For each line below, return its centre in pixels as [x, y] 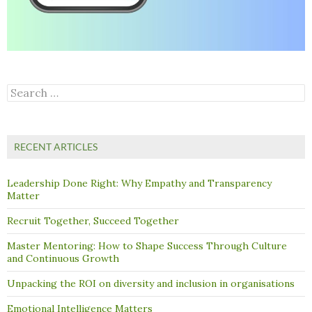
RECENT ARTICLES [56, 147]
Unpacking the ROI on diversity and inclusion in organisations [151, 284]
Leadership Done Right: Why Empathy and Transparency [139, 184]
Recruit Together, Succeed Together [93, 221]
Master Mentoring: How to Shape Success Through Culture [147, 246]
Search [22, 90]
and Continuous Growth [63, 259]
